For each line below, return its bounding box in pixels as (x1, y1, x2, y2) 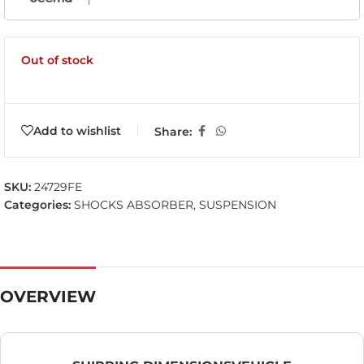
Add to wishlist (33, 123, 121, 138)
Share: (154, 123, 192, 139)
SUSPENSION (199, 197, 276, 213)
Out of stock (21, 53, 93, 68)
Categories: (4, 197, 71, 213)
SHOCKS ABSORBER (74, 197, 193, 213)
